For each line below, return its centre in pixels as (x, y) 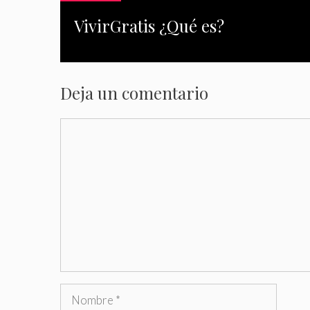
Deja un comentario (134, 93)
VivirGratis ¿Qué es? (149, 26)
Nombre (81, 293)
